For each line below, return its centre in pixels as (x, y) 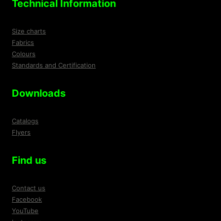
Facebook (27, 200)
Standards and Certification (54, 65)
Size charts (29, 31)
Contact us (29, 188)
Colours (24, 54)
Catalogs (25, 121)
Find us (29, 161)
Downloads (39, 93)
